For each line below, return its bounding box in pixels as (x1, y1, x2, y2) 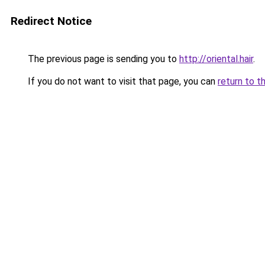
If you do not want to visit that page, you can (25, 76, 218, 87)
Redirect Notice (11, 14, 92, 28)
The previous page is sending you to (25, 53, 179, 64)
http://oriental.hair (179, 53, 253, 64)
